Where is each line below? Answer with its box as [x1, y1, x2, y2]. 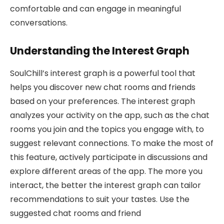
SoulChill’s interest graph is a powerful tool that [10, 67, 195, 79]
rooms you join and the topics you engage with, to [10, 123, 204, 135]
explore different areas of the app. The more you [10, 165, 202, 177]
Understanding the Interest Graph [10, 43, 189, 58]
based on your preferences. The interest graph [10, 95, 195, 107]
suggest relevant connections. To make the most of [10, 137, 213, 149]
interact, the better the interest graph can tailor [10, 179, 201, 191]
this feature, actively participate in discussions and [10, 151, 207, 163]
